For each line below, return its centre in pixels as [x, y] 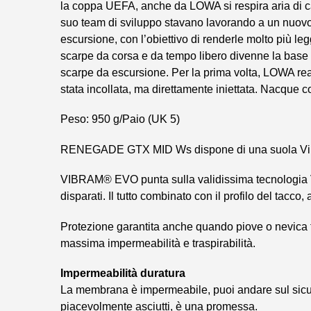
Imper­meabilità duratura [123, 273]
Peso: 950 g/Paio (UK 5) [120, 119]
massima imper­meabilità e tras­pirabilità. [158, 243]
